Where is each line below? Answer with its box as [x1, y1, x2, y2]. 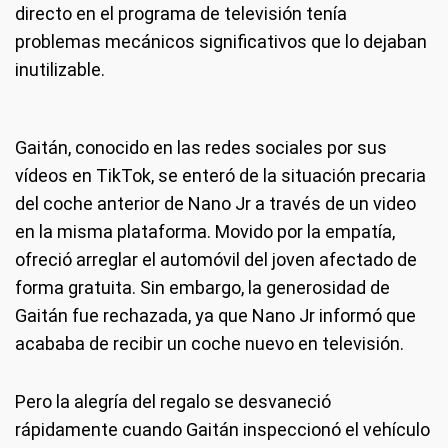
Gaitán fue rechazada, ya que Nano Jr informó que [15, 305, 416, 327]
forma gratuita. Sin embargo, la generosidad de [15, 277, 390, 299]
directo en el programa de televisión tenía [15, 3, 347, 25]
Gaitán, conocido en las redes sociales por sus [15, 137, 387, 159]
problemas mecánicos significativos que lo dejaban [15, 31, 427, 53]
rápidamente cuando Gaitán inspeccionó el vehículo [15, 419, 430, 441]
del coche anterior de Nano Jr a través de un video [15, 193, 416, 215]
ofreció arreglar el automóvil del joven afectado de [15, 249, 417, 271]
